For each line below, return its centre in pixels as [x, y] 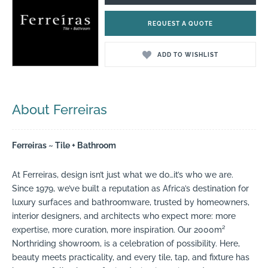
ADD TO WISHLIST [188, 54]
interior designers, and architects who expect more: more [124, 216]
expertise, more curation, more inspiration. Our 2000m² [119, 229]
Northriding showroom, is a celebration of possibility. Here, [126, 243]
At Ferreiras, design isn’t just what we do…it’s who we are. [123, 174]
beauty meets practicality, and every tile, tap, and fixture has [131, 257]
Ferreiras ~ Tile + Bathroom [64, 146]
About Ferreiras [60, 110]
